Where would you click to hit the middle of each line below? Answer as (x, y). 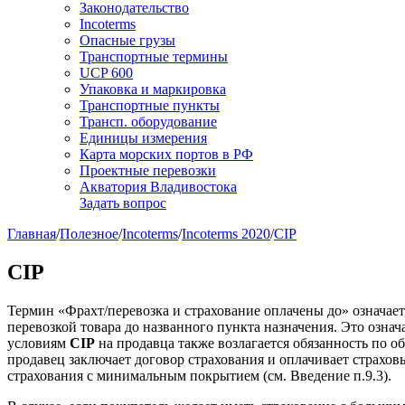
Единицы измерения (143, 138)
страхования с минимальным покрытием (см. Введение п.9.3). (199, 375)
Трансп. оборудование (148, 122)
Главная (32, 234)
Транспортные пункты (150, 105)
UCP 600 (106, 73)
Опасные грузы (127, 40)
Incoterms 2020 (226, 234)
